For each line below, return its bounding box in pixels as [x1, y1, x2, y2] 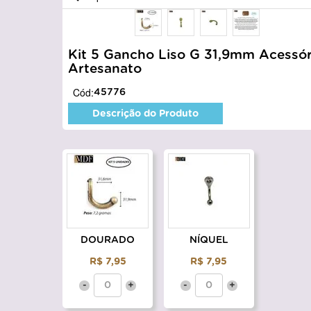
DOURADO [81, 235, 135, 246]
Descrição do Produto [92, 109, 199, 119]
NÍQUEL [189, 235, 228, 246]
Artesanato [68, 62, 142, 76]
